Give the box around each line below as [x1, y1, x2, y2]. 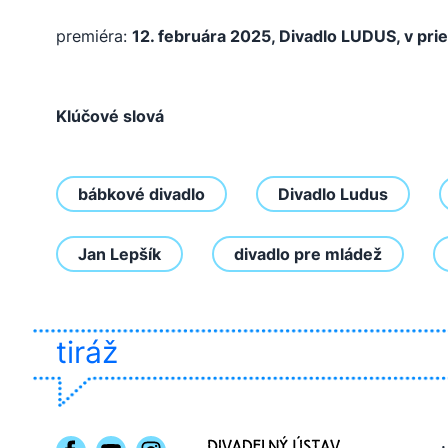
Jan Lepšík [78, 244, 161, 264]
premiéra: [56, 26, 132, 46]
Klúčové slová [56, 106, 164, 126]
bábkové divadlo [78, 184, 205, 204]
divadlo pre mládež [234, 244, 382, 264]
